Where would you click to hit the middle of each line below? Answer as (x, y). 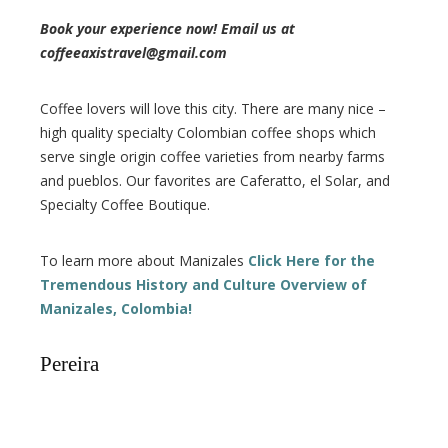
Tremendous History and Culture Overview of (203, 284)
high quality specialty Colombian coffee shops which (208, 132)
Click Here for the (311, 260)
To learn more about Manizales (144, 260)
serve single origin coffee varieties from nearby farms (212, 156)
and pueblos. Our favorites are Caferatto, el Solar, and (215, 180)
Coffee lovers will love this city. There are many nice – (213, 108)
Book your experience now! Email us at (167, 28)
